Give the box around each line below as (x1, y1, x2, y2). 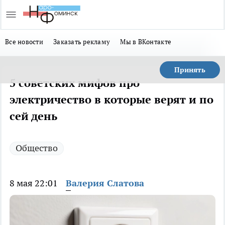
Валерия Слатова (66, 177, 144, 189)
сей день (10, 109, 57, 123)
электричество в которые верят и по (10, 92, 213, 106)
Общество (16, 142, 58, 154)
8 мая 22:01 (10, 177, 58, 189)
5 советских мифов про (10, 76, 140, 90)
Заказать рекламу (53, 37, 110, 46)
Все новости (5, 37, 43, 46)
